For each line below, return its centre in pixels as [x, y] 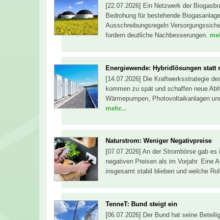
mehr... [116, 108]
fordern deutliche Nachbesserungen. [158, 35]
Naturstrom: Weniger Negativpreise [159, 141]
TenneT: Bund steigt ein [141, 204]
